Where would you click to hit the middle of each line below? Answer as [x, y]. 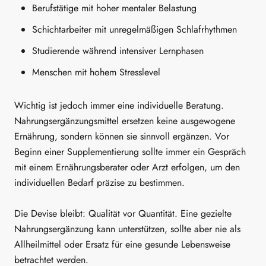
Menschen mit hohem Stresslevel [96, 72]
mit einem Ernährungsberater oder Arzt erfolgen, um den [127, 167]
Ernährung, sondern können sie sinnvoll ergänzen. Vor [122, 137]
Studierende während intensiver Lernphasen [118, 50]
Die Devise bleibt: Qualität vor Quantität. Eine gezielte [123, 213]
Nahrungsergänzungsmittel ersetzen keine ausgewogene [125, 121]
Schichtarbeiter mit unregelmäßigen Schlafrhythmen [134, 29]
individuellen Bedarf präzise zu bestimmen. [99, 183]
